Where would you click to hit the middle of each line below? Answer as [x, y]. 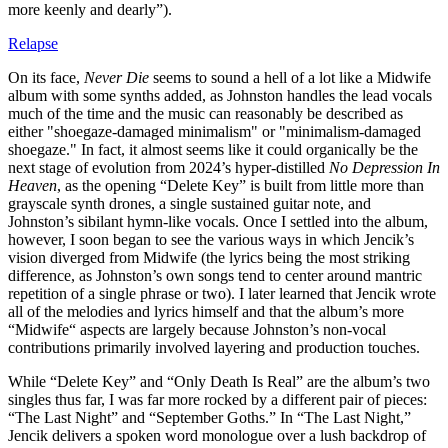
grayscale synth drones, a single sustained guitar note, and [189, 204]
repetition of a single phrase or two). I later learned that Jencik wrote [222, 294]
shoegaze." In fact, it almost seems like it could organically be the [213, 150]
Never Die [116, 78]
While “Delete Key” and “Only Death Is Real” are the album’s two [219, 382]
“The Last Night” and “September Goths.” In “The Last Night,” [209, 418]
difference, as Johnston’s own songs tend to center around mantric [215, 276]
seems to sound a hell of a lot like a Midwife [290, 78]
